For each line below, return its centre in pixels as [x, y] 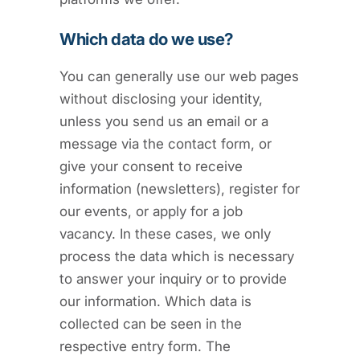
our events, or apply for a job [151, 211]
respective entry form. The [145, 346]
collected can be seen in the [151, 324]
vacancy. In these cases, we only [165, 234]
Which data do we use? [146, 39]
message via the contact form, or [166, 144]
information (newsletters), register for [180, 189]
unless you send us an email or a [164, 121]
